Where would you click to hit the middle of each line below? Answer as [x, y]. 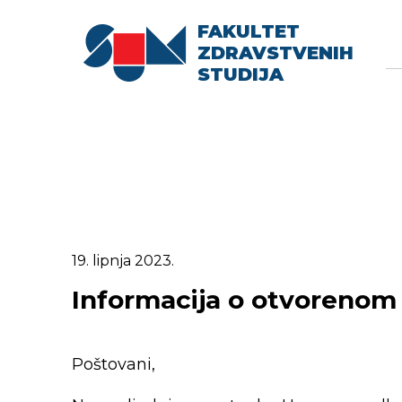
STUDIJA [240, 74]
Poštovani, [116, 364]
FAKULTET [249, 31]
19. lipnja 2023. [123, 260]
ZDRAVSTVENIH [275, 52]
